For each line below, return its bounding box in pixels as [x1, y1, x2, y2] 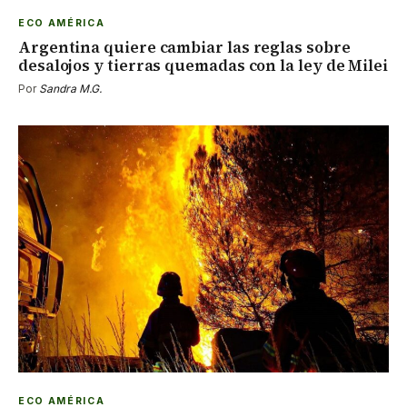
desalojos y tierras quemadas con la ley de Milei [18, 55, 388, 77]
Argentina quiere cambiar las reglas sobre [18, 36, 351, 59]
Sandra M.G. [39, 82, 102, 96]
